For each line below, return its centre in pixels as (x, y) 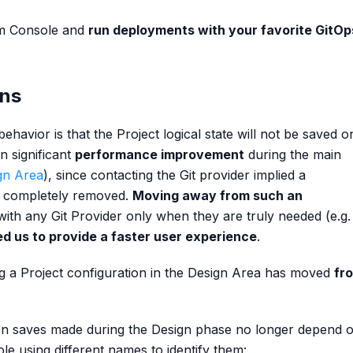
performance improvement (160, 154)
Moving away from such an (217, 195)
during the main (293, 154)
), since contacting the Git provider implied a (175, 175)
